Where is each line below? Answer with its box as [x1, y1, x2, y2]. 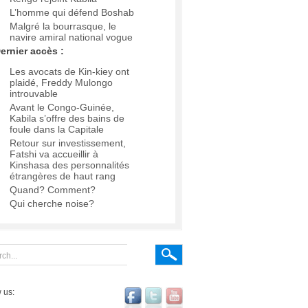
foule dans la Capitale [10, 124, 104, 135]
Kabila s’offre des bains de [10, 113, 124, 124]
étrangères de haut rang [10, 170, 115, 182]
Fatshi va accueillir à [10, 148, 98, 160]
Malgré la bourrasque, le [10, 21, 116, 32]
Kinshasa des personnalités [10, 159, 129, 171]
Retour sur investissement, [10, 137, 126, 149]
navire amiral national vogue [10, 32, 133, 43]
